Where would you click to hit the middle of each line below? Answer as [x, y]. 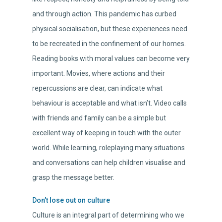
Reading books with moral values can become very [111, 59]
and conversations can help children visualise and [109, 163]
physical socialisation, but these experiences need [110, 29]
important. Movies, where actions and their [99, 74]
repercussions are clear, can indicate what [97, 88]
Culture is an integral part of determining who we [108, 215]
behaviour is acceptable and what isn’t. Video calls [110, 103]
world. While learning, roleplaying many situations [109, 148]
